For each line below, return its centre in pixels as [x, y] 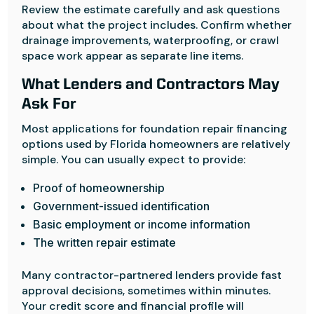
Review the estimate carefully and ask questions [151, 9]
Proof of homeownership [99, 188]
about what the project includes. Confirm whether [157, 25]
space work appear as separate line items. [133, 56]
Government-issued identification [122, 206]
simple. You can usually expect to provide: [134, 159]
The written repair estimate [105, 243]
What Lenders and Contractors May [151, 85]
